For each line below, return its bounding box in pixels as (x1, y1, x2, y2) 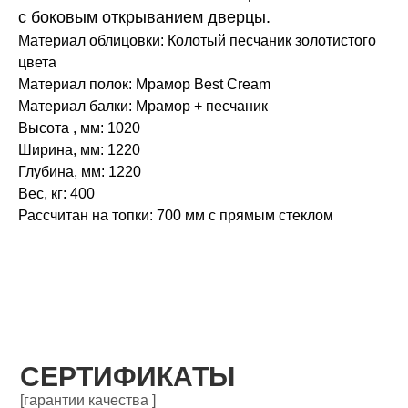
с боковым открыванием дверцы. (18, 8, 270, 27)
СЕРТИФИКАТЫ (20, 361, 236, 392)
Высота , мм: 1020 (18, 120, 140, 137)
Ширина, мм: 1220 (18, 142, 140, 158)
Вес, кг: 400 (18, 186, 95, 202)
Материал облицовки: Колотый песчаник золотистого (18, 33, 376, 49)
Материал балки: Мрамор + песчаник (18, 98, 268, 115)
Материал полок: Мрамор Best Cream (18, 76, 270, 93)
